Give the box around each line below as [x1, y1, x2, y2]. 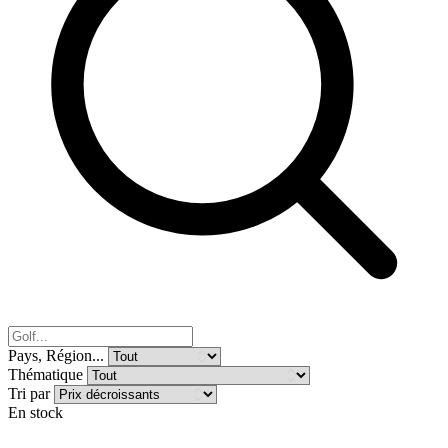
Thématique [8, 365, 87, 383]
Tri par [8, 384, 54, 402]
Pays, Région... [8, 346, 108, 364]
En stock [8, 403, 63, 421]
